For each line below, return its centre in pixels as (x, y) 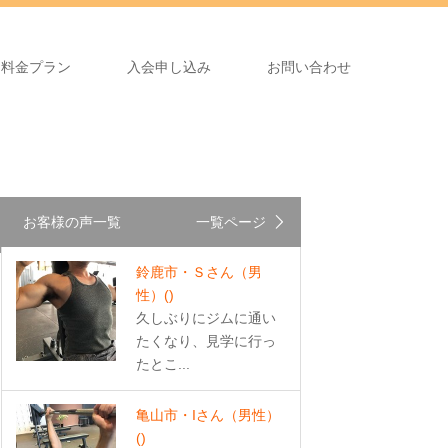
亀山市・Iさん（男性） (208, 415)
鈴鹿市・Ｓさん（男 (199, 272)
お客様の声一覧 (72, 222)
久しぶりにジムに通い (206, 318)
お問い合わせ (309, 67)
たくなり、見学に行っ (206, 341)
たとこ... (163, 364)
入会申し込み (169, 67)
